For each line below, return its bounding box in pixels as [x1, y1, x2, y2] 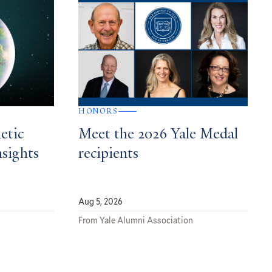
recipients [78, 146, 138, 163]
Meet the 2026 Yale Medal [78, 127, 238, 143]
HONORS [78, 107, 118, 116]
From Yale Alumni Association [78, 214, 193, 226]
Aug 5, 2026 [78, 195, 123, 208]
